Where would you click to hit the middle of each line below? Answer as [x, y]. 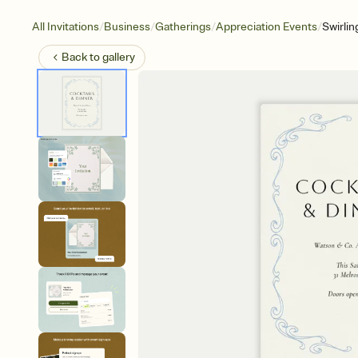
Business [127, 27]
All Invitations [66, 27]
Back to [82, 57]
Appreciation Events [267, 27]
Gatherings [183, 27]
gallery [119, 57]
